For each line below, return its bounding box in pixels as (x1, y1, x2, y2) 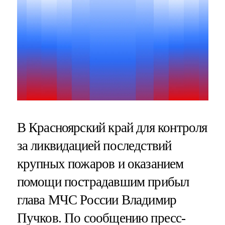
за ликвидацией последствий (17, 138, 172, 153)
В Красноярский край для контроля (17, 120, 207, 135)
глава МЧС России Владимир (17, 192, 177, 207)
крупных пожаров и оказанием (17, 156, 184, 171)
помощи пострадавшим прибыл (17, 174, 189, 189)
